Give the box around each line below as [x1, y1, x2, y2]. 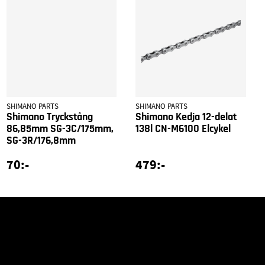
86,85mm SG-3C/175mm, [6, 123, 114, 134]
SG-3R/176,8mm [6, 135, 76, 146]
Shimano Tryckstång [6, 111, 93, 122]
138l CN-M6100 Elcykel [135, 123, 231, 134]
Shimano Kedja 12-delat [135, 111, 237, 122]
